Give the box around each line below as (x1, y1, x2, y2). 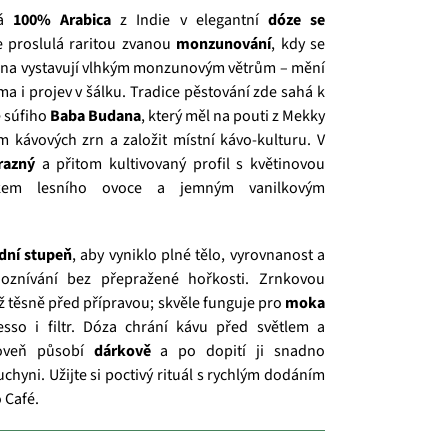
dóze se (267, 9, 326, 32)
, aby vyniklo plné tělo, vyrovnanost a (71, 244, 325, 267)
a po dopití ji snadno (150, 340, 325, 363)
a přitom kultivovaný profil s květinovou (35, 153, 325, 176)
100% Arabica (13, 9, 112, 32)
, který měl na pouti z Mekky (140, 105, 326, 128)
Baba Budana (49, 105, 141, 128)
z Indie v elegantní (111, 9, 268, 32)
